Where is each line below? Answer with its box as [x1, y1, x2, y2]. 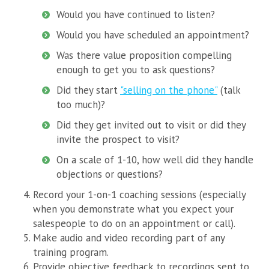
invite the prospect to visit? [56, 133, 180, 147]
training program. [33, 246, 109, 259]
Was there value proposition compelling [56, 49, 232, 62]
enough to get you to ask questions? [56, 63, 215, 77]
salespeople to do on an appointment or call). [33, 217, 238, 231]
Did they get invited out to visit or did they [56, 118, 246, 132]
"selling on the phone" [120, 83, 217, 97]
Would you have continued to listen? [56, 8, 215, 22]
